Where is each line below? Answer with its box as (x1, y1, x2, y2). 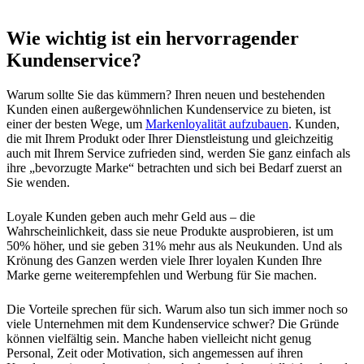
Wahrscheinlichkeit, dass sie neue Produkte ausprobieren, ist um (6, 223, 333, 238)
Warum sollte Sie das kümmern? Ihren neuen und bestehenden (6, 87, 325, 102)
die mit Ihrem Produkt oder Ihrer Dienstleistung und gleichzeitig (6, 131, 333, 145)
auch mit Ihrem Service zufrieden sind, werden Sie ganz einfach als (6, 145, 350, 160)
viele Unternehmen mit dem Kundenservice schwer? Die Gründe (6, 316, 339, 331)
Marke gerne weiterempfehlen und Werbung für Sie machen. (6, 267, 317, 282)
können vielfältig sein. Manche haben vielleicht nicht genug (6, 331, 311, 345)
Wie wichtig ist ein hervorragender (6, 27, 299, 49)
